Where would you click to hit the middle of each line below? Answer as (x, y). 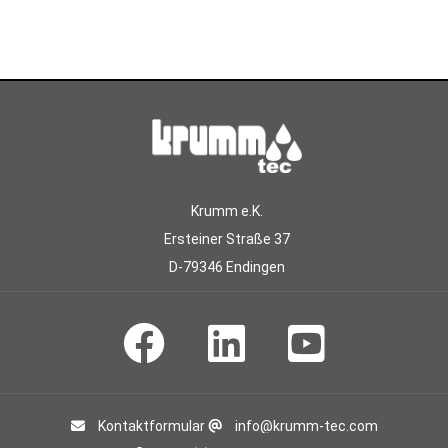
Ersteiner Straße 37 (226, 238)
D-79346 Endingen (226, 266)
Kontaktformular (149, 425)
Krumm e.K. (226, 210)
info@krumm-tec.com (304, 425)
